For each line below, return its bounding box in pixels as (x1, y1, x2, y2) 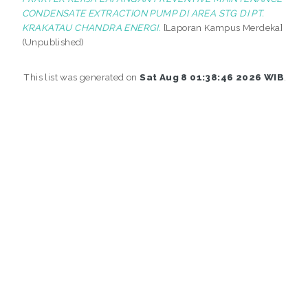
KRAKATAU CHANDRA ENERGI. (21, 21, 162, 33)
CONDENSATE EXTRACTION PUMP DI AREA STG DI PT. (21, 7, 265, 19)
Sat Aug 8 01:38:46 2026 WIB (140, 71, 284, 82)
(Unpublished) (21, 36, 85, 47)
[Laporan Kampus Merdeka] (161, 21, 283, 33)
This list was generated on (23, 71, 140, 82)
